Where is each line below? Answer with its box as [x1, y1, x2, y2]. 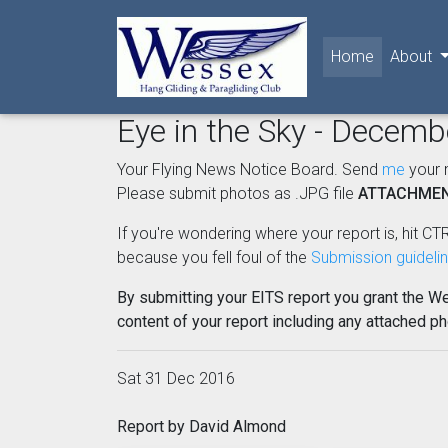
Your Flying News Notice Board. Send [117, 160, 382, 179]
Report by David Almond [117, 417, 286, 436]
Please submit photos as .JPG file [117, 184, 358, 203]
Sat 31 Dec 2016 [117, 369, 235, 388]
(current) [373, 46, 433, 65]
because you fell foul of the [117, 248, 311, 267]
